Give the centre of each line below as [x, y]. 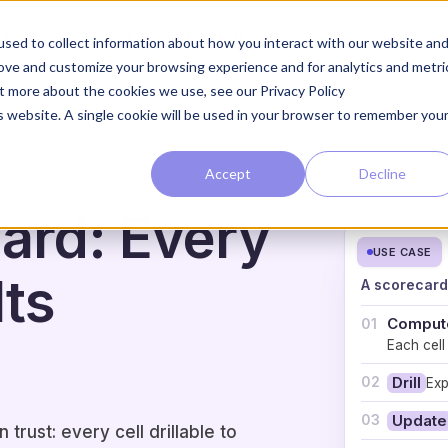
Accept [228, 173]
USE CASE [402, 251]
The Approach [183, 35]
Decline [382, 173]
